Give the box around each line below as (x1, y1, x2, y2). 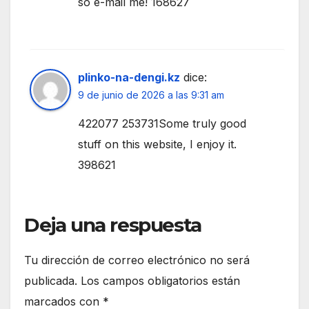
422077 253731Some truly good (78, 117, 246, 131)
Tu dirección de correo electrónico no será (24, 253, 250, 268)
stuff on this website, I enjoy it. (78, 137, 237, 152)
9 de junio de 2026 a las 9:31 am (78, 89, 224, 101)
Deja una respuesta (24, 213, 201, 237)
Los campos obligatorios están (81, 274, 240, 288)
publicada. (24, 274, 77, 288)
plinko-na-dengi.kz (78, 70, 180, 85)
